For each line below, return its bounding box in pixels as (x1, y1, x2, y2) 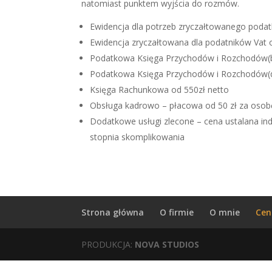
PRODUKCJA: (81, 239, 135, 250)
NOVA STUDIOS (135, 239, 200, 250)
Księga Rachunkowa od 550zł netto (90, 84, 229, 95)
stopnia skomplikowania (90, 131, 185, 143)
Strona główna (81, 206, 144, 218)
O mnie (209, 206, 240, 218)
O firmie (160, 206, 194, 218)
